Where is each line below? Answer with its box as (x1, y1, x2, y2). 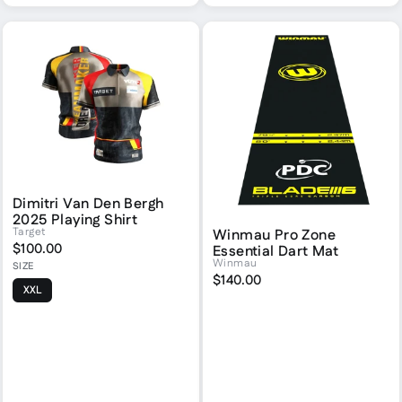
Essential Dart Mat (213, 240, 339, 262)
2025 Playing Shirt (13, 209, 138, 231)
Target (13, 224, 47, 240)
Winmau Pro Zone (213, 224, 336, 246)
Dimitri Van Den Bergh (13, 193, 164, 214)
